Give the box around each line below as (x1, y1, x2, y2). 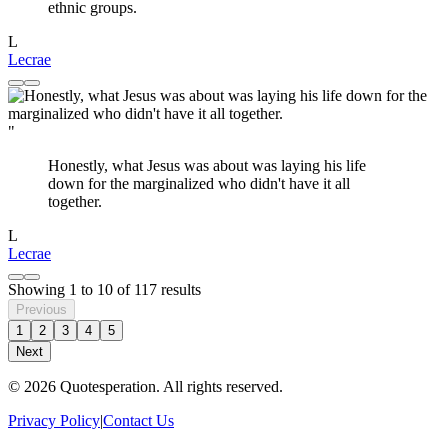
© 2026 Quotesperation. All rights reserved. (8, 378, 283, 396)
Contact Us (103, 412, 174, 430)
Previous (16, 302, 67, 318)
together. (48, 193, 102, 211)
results (157, 281, 201, 299)
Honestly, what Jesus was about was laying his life (48, 157, 366, 175)
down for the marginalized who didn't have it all (48, 175, 350, 193)
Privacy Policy (8, 412, 100, 430)
